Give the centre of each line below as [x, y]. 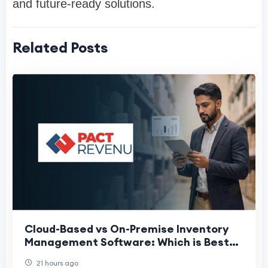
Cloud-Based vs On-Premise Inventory [127, 229]
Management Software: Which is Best [127, 242]
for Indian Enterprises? [86, 255]
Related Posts [60, 48]
